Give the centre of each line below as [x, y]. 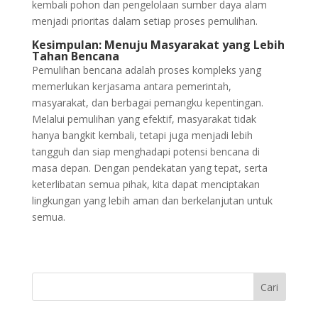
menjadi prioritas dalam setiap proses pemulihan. [144, 21]
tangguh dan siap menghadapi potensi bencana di [146, 152]
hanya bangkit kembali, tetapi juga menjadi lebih [142, 135]
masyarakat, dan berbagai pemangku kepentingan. [147, 103]
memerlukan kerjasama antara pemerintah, [131, 86]
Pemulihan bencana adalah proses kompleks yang [146, 70]
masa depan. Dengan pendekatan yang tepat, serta [149, 168]
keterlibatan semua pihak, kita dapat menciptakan [146, 184]
